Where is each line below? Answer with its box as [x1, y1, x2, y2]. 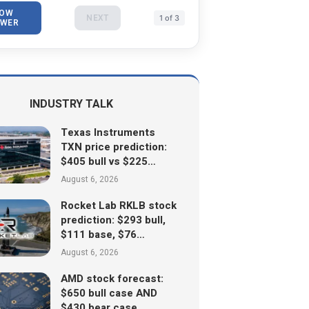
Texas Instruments [60, 124, 155, 140]
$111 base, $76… [60, 226, 145, 242]
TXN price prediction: [60, 139, 167, 154]
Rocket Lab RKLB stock [60, 197, 177, 213]
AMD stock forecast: [60, 270, 163, 286]
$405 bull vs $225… [60, 153, 156, 169]
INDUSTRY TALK [30, 95, 114, 112]
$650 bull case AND [60, 285, 157, 301]
